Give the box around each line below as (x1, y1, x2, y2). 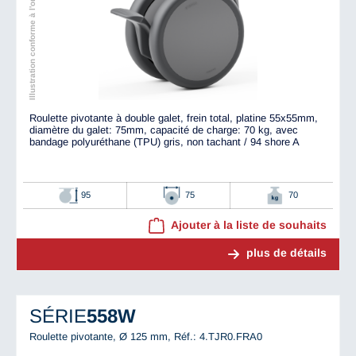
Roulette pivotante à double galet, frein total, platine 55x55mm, (29, 112, 318, 125)
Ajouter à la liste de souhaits (171, 219, 327, 232)
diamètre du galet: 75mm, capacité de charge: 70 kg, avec (29, 124, 298, 137)
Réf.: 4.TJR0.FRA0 (174, 330, 262, 342)
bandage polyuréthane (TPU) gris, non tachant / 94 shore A (29, 136, 300, 149)
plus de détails (246, 246, 327, 260)
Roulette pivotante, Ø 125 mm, (29, 330, 174, 342)
